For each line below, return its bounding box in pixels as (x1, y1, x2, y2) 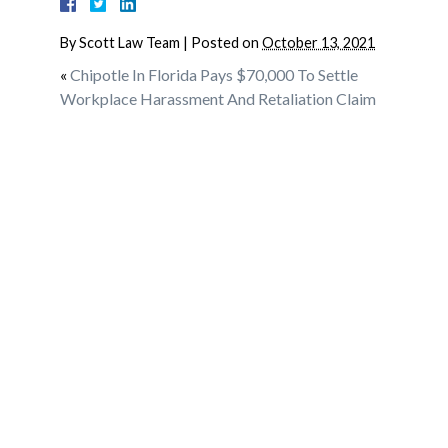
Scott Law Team (79, 34, 180, 51)
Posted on (191, 34, 262, 51)
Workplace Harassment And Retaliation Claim (60, 89, 376, 108)
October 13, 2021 (262, 34, 375, 51)
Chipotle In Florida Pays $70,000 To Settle (70, 65, 358, 84)
